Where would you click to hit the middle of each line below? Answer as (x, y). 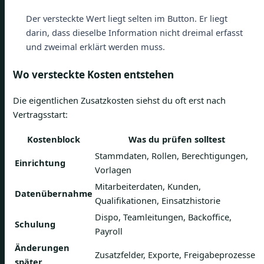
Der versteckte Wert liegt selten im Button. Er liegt (126, 19)
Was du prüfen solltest (177, 139)
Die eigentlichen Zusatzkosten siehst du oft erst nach (119, 100)
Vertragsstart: (40, 114)
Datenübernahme (54, 193)
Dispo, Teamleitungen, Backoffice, (163, 217)
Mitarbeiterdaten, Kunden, (148, 186)
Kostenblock (54, 139)
